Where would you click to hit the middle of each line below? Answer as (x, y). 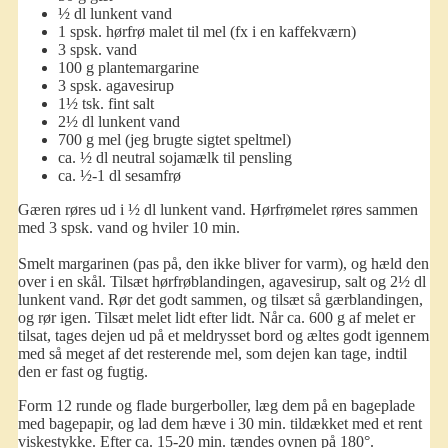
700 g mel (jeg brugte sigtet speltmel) (174, 139)
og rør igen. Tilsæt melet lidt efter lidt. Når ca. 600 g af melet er (216, 317)
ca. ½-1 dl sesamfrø (119, 175)
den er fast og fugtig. (82, 371)
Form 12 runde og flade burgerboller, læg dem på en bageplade (216, 405)
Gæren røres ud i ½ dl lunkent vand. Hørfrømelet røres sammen (217, 209)
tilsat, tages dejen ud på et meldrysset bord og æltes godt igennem (223, 335)
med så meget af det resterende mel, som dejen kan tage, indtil (212, 353)
